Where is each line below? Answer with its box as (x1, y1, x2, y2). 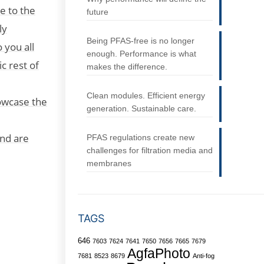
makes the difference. (86, 62, 167, 71)
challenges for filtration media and (86, 146, 213, 155)
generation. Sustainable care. (86, 104, 196, 113)
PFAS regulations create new (86, 133, 194, 142)
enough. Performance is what (86, 49, 196, 58)
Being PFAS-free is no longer (86, 36, 194, 45)
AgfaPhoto (127, 246, 190, 261)
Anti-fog (192, 252, 214, 259)
